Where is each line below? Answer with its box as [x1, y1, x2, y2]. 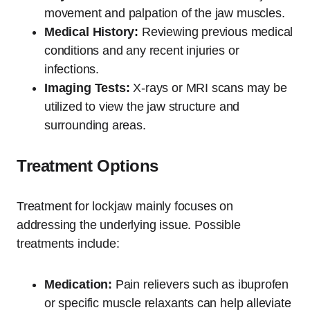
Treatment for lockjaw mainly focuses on [17, 199, 233, 213]
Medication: [44, 277, 113, 291]
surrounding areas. [44, 118, 146, 132]
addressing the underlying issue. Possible [17, 217, 241, 232]
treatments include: [17, 236, 120, 250]
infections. [44, 62, 100, 76]
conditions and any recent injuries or [44, 43, 239, 57]
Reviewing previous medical [138, 24, 293, 39]
